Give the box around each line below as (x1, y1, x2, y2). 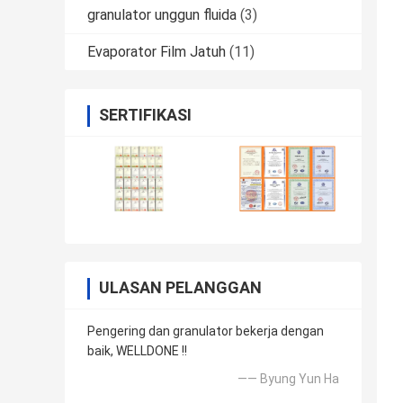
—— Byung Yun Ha (237, 372, 339, 387)
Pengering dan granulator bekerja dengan (87, 324, 324, 339)
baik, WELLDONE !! (87, 344, 187, 359)
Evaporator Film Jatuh (87, 43, 226, 61)
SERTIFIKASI (99, 105, 192, 125)
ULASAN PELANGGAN (99, 278, 262, 298)
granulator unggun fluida (87, 6, 237, 24)
